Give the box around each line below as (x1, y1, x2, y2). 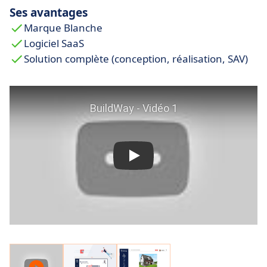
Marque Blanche (24, 21, 103, 35)
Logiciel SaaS (24, 36, 84, 51)
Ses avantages (10, 5, 88, 21)
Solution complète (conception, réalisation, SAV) (24, 52, 248, 66)
